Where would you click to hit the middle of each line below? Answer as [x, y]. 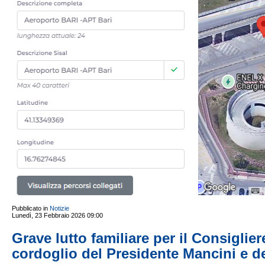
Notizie [59, 208]
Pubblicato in [30, 208]
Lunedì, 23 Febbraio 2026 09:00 [57, 215]
